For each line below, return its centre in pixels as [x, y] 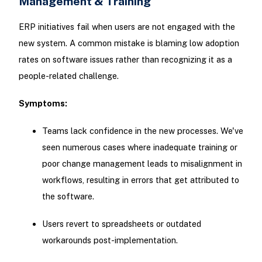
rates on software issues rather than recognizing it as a [125, 59]
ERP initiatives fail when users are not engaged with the [127, 26]
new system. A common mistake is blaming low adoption [129, 43]
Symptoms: [43, 103]
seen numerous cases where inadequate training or [139, 147]
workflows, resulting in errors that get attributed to [140, 180]
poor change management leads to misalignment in [142, 164]
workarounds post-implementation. [110, 240]
